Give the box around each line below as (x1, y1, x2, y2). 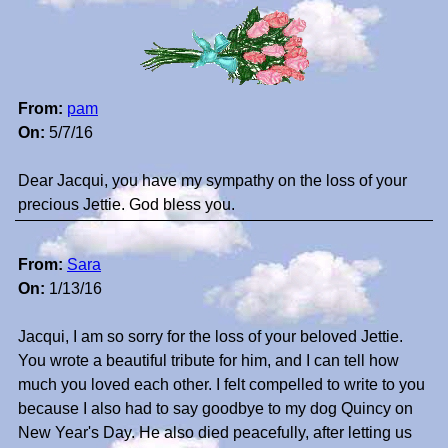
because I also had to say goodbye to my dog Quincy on (18, 400, 413, 418)
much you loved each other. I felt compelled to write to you (18, 376, 425, 394)
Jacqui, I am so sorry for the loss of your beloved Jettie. (18, 328, 403, 346)
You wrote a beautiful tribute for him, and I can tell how (18, 352, 399, 370)
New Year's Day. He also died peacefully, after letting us (18, 424, 412, 442)
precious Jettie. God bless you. (18, 196, 235, 214)
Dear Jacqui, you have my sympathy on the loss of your (18, 172, 407, 190)
